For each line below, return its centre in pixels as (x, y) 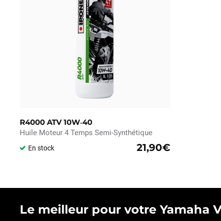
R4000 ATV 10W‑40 (56, 122)
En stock (41, 148)
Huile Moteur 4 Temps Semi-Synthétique (86, 133)
